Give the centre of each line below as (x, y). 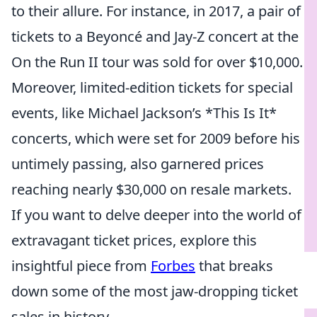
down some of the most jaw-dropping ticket (155, 291)
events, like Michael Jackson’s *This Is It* (144, 113)
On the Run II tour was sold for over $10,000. (157, 62)
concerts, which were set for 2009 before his (156, 138)
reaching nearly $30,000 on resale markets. (151, 189)
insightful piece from (81, 266)
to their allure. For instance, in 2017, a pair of (156, 11)
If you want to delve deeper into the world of (156, 215)
